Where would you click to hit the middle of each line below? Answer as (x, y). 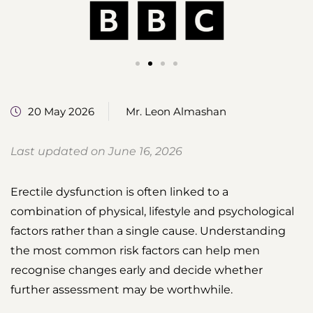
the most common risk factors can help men (135, 250)
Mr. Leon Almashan (176, 111)
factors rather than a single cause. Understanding (148, 231)
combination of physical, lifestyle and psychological (152, 211)
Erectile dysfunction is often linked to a (119, 192)
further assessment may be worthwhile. (122, 290)
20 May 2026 (61, 111)
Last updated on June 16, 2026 (96, 151)
